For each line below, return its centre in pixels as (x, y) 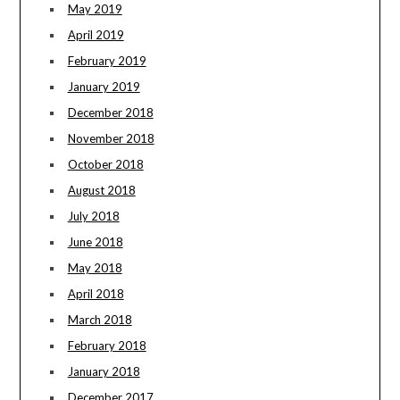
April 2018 (96, 294)
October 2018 (105, 165)
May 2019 (95, 9)
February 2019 (107, 61)
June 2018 (95, 242)
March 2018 (100, 320)
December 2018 (110, 113)
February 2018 (107, 346)
